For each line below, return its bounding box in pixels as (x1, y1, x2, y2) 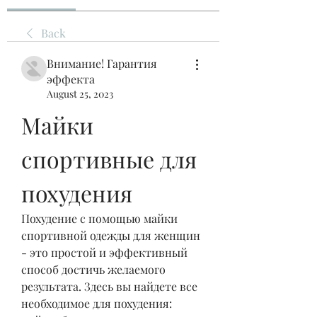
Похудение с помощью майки (21, 211, 178, 226)
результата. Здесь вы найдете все (21, 279, 197, 294)
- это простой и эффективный (21, 245, 188, 260)
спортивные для (21, 144, 197, 174)
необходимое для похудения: (21, 296, 172, 311)
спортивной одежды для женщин (21, 228, 200, 243)
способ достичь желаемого (21, 262, 166, 277)
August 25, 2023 (47, 87, 113, 100)
